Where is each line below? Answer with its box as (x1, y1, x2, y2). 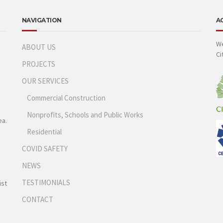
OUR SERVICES (21, 76, 69, 86)
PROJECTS (21, 59, 55, 69)
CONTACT (21, 194, 53, 204)
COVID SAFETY (21, 143, 68, 153)
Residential (26, 126, 62, 136)
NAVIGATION (21, 16, 62, 24)
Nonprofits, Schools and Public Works (26, 110, 143, 119)
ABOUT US (21, 42, 56, 52)
